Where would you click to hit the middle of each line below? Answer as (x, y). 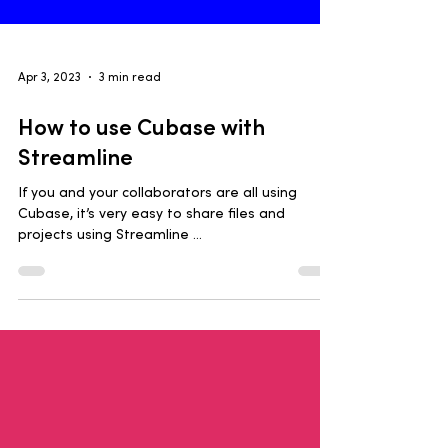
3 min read (130, 196)
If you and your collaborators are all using (157, 312)
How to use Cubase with (141, 247)
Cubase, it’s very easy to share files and (151, 333)
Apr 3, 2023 (49, 196)
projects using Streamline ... (110, 354)
